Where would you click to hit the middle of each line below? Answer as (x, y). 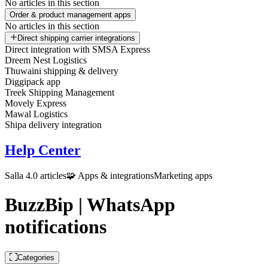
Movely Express (36, 103)
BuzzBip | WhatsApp (90, 205)
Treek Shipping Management (60, 92)
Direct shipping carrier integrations (76, 38)
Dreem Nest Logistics (46, 60)
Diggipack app (33, 82)
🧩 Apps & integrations (110, 175)
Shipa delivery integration (53, 125)
